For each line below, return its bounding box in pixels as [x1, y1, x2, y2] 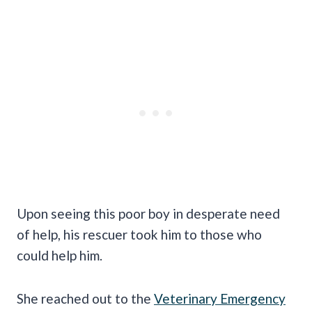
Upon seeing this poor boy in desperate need [17, 205, 280, 221]
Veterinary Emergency [154, 290, 286, 306]
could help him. [17, 247, 102, 263]
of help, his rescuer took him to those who [17, 226, 262, 242]
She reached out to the [17, 290, 154, 306]
